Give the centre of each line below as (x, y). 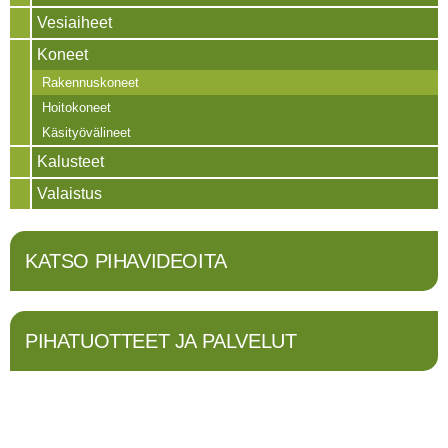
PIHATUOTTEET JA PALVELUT (161, 341)
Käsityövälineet (86, 132)
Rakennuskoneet (90, 82)
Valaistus (69, 193)
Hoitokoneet (76, 107)
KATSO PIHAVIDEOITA (126, 261)
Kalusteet (70, 161)
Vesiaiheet (74, 22)
